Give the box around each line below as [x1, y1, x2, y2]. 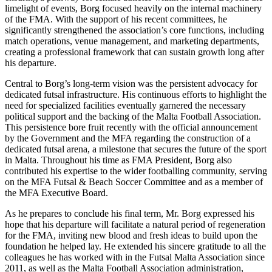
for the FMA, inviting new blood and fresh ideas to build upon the [5, 229, 257, 240]
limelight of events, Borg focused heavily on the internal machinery [5, 2, 262, 13]
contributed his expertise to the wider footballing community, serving [5, 165, 267, 176]
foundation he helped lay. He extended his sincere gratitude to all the [5, 240, 266, 251]
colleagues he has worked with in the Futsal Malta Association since [5, 251, 265, 262]
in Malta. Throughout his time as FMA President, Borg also [5, 154, 232, 165]
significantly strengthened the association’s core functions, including [5, 24, 264, 35]
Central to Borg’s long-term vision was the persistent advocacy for [5, 78, 257, 89]
